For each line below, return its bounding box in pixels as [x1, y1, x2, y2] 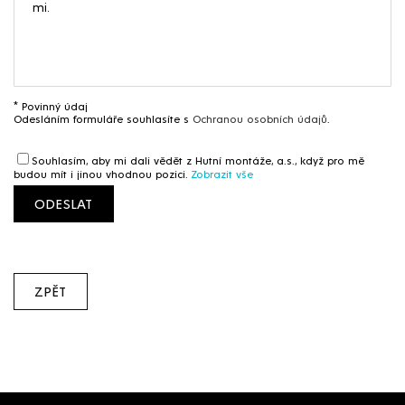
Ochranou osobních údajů [193, 111, 327, 125]
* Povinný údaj [14, 99, 88, 112]
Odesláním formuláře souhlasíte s [14, 111, 193, 125]
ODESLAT [34, 194, 93, 212]
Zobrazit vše [191, 166, 253, 180]
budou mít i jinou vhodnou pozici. [14, 166, 191, 180]
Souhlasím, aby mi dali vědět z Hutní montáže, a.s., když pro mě [32, 153, 364, 166]
